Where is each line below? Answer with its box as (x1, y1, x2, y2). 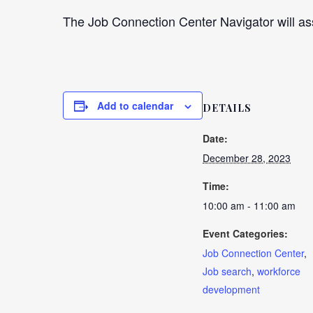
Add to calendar (97, 99, 173, 112)
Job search (203, 264, 252, 278)
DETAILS (203, 101, 252, 115)
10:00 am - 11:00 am (203, 198, 296, 212)
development (203, 282, 260, 296)
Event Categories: (203, 226, 288, 240)
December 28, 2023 (203, 151, 291, 165)
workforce (257, 264, 300, 278)
